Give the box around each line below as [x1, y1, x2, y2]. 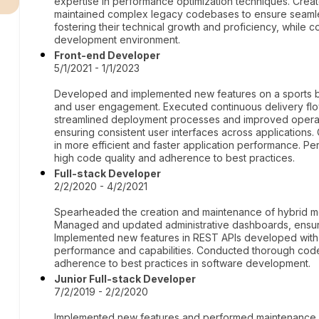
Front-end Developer [54, 49, 161, 61]
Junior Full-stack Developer [54, 273, 197, 285]
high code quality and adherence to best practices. [54, 152, 296, 164]
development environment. [54, 33, 181, 46]
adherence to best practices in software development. [54, 257, 311, 269]
